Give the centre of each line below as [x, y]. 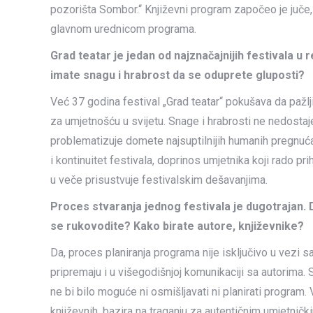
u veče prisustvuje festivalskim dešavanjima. [159, 180]
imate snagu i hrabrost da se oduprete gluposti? [177, 75]
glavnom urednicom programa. [123, 29]
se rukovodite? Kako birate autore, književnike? [177, 226]
